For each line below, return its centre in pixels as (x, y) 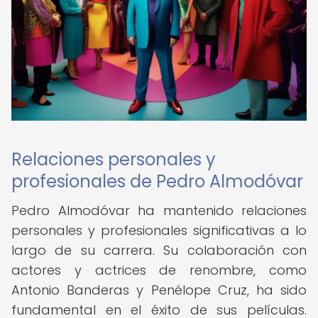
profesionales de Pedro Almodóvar (157, 181)
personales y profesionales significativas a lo (159, 230)
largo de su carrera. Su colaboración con (159, 250)
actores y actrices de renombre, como (159, 270)
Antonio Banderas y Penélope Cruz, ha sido (159, 290)
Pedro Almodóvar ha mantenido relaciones (159, 210)
